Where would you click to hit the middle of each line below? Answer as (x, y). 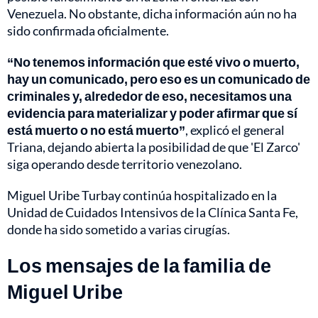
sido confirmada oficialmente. (88, 31)
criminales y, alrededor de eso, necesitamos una (149, 96)
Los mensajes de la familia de (139, 265)
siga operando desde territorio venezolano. (125, 164)
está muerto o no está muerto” (96, 130)
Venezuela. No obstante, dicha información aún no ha (152, 14)
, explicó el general (235, 130)
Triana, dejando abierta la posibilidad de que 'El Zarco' (154, 147)
